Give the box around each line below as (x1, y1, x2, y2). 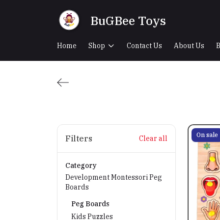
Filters (65, 134, 92, 143)
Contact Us (127, 41, 162, 50)
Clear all (139, 134, 167, 143)
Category (65, 161, 97, 170)
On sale (196, 131, 218, 138)
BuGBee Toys (90, 13, 166, 28)
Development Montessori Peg (65, 173, 162, 182)
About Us (174, 41, 204, 50)
